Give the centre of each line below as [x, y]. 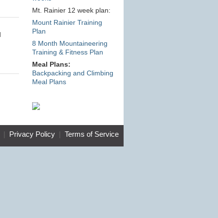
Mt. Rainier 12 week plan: [71, 10]
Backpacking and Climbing [73, 73]
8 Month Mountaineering [70, 44]
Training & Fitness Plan [67, 52]
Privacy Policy [32, 135]
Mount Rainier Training [67, 23]
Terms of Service [91, 135]
